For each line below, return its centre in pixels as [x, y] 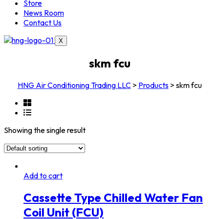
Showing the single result [45, 130]
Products [153, 85]
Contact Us [43, 22]
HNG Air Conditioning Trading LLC [74, 85]
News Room [44, 13]
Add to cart [43, 175]
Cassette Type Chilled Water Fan [113, 197]
